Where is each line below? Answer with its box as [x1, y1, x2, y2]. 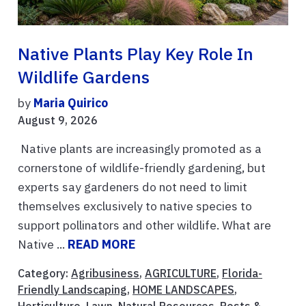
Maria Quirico [33, 95, 108, 111]
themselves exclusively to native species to [18, 198, 252, 214]
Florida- [222, 266, 262, 281]
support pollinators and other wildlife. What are [18, 217, 271, 234]
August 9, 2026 [18, 113, 98, 128]
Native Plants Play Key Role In [18, 43, 253, 66]
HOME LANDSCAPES [133, 283, 234, 297]
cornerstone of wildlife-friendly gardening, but [18, 160, 266, 176]
